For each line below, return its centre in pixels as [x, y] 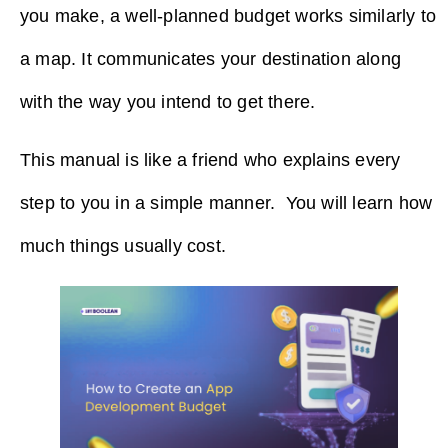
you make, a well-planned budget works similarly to [228, 16]
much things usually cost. [126, 245]
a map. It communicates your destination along [211, 59]
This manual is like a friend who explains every [210, 159]
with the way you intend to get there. [170, 102]
